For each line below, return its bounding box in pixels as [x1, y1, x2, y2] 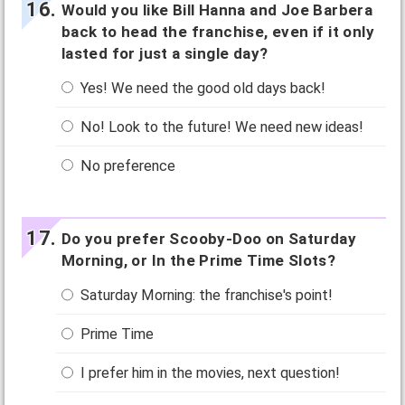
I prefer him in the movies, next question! [77, 364, 341, 382]
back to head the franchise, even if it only [61, 22, 374, 41]
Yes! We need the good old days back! [77, 79, 326, 97]
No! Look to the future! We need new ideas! [77, 118, 364, 136]
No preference [77, 157, 176, 175]
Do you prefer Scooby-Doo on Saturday [61, 230, 357, 249]
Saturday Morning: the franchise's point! [77, 287, 334, 305]
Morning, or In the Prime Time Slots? [61, 251, 336, 270]
